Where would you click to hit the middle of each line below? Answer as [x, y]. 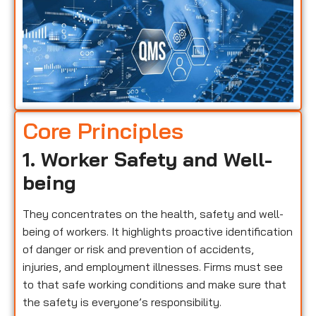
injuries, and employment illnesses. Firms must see [153, 266]
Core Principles [103, 130]
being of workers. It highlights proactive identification [158, 231]
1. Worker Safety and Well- [147, 159]
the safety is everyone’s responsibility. [122, 302]
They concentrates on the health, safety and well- [153, 213]
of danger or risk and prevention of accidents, [138, 249]
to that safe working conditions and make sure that [154, 284]
